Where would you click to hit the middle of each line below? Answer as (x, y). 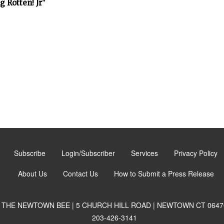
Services (144, 153)
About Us (32, 173)
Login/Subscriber (88, 153)
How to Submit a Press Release (164, 173)
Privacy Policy (195, 153)
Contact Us (80, 173)
